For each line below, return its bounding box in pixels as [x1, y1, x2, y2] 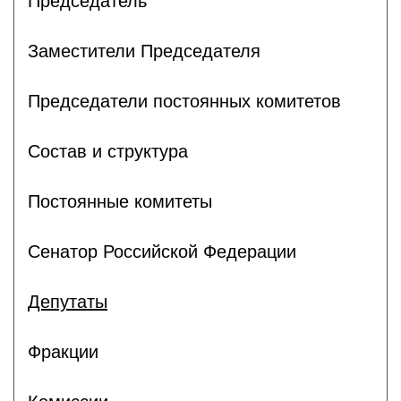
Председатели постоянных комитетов [28, 90, 341, 111]
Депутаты [28, 291, 107, 311]
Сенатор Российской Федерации [28, 241, 296, 261]
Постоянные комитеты [28, 191, 212, 211]
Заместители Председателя [28, 40, 260, 61]
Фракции [28, 341, 98, 362]
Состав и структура [28, 141, 188, 161]
